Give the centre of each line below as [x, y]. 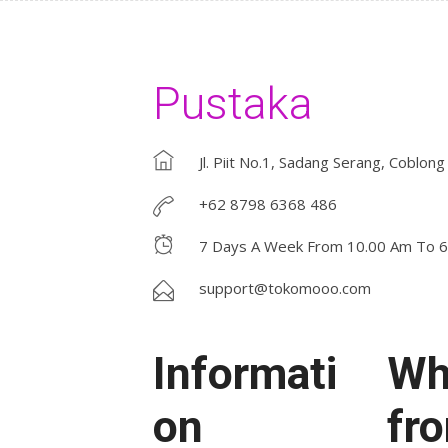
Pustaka [232, 103]
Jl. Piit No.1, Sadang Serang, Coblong [321, 162]
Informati [244, 373]
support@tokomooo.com [284, 288]
